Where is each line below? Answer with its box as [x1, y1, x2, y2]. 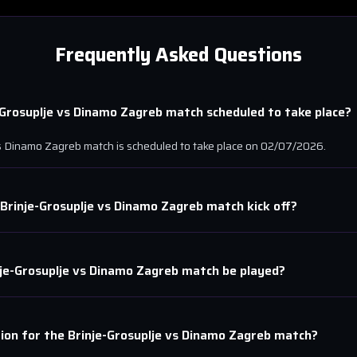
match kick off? [206, 196, 297, 216]
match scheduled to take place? [163, 102, 351, 122]
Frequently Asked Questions [55, 40, 302, 70]
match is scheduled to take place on [81, 137, 261, 155]
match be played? [178, 261, 285, 280]
